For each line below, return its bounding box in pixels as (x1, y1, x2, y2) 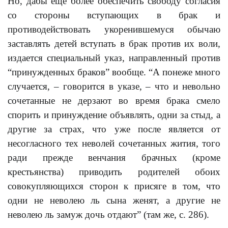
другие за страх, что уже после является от (8, 124, 220, 134)
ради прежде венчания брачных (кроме (8, 152, 220, 163)
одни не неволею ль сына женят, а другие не (8, 195, 220, 206)
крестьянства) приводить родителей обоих (8, 166, 220, 177)
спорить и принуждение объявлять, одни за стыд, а (8, 109, 220, 120)
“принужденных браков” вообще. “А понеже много (8, 67, 220, 77)
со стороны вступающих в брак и (8, 10, 220, 20)
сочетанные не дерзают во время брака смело (8, 95, 220, 106)
